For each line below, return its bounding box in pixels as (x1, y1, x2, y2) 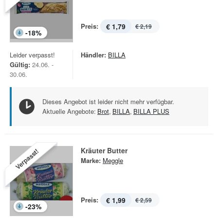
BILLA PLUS (133, 107, 169, 116)
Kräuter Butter (81, 145, 127, 155)
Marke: (81, 156, 101, 165)
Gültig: (10, 60, 30, 69)
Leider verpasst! (10, 50, 55, 59)
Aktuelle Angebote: (42, 107, 96, 116)
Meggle (103, 156, 123, 165)
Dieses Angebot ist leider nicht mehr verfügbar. (42, 97, 174, 106)
